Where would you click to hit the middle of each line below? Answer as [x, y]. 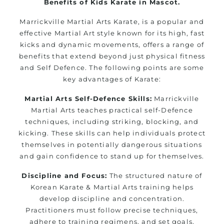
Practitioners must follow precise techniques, [112, 210]
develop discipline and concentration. [112, 198]
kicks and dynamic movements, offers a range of [112, 44]
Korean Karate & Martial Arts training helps [112, 187]
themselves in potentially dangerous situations [112, 144]
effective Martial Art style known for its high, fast [112, 33]
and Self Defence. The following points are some [112, 67]
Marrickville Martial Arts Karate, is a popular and [112, 21]
